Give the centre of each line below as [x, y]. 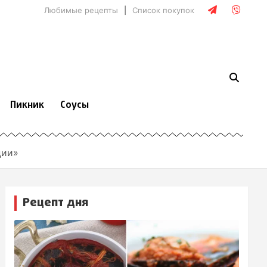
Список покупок [163, 10]
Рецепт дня [56, 203]
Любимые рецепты [81, 10]
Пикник [27, 106]
